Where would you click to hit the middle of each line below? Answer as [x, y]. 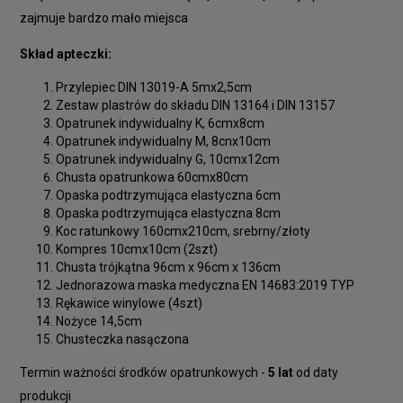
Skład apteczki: [66, 54]
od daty [316, 372]
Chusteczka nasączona [122, 339]
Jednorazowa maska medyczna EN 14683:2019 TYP [205, 285]
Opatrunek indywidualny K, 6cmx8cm [160, 123]
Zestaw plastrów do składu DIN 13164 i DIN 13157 [195, 105]
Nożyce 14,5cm [99, 321]
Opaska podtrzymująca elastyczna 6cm [168, 195]
